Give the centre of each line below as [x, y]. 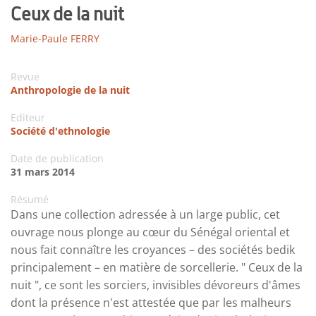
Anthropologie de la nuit [70, 90]
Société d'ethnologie [60, 130]
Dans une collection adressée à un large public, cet [145, 214]
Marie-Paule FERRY [55, 38]
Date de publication [57, 158]
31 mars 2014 [43, 171]
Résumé [30, 199]
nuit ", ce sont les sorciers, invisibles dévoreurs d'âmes [156, 285]
